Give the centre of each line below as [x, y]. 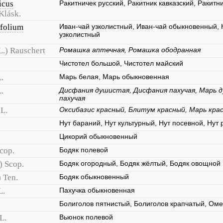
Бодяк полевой [84, 150]
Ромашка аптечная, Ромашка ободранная [130, 50]
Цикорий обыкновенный [98, 136]
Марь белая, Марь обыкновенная [114, 77]
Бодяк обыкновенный [94, 177]
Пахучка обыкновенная [97, 190]
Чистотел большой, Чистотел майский [121, 63]
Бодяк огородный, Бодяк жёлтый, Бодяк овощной [140, 163]
